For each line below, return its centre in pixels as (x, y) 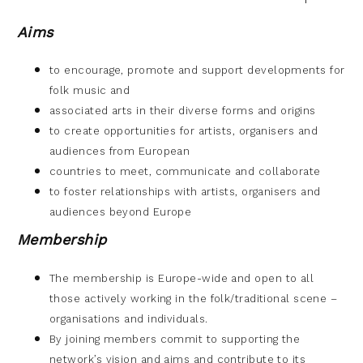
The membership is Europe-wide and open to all (182, 278)
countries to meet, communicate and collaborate (185, 171)
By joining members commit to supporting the (175, 339)
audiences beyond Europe (121, 211)
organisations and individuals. (129, 318)
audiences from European (120, 151)
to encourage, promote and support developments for (197, 70)
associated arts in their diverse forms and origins (183, 110)
